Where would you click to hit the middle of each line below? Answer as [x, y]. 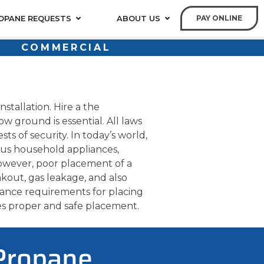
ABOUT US [138, 18]
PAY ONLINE [219, 18]
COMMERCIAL [66, 47]
